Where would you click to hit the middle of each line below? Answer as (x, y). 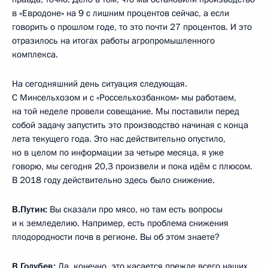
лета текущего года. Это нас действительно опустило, (119, 139)
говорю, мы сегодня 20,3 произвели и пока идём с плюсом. (132, 167)
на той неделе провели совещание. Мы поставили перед (126, 112)
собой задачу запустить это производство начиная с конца (130, 125)
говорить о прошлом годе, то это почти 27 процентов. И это (132, 27)
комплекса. (35, 55)
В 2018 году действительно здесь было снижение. (113, 180)
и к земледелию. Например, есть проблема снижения (120, 223)
